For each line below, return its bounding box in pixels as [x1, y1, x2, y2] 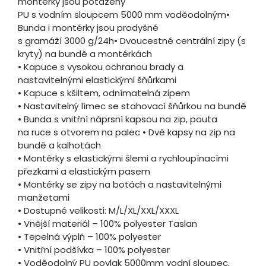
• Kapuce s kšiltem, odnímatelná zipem [18, 87, 190, 100]
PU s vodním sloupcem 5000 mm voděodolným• [18, 8, 230, 21]
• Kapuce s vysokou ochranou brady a [18, 61, 183, 74]
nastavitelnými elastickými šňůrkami [18, 74, 176, 87]
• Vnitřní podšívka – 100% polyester [18, 243, 170, 256]
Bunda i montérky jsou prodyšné [18, 21, 159, 34]
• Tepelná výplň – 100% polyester [18, 230, 161, 243]
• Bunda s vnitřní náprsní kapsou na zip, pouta [18, 113, 217, 126]
